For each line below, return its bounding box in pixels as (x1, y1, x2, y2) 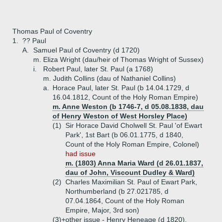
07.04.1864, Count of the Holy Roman (65, 197, 184, 205)
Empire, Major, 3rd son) (65, 206, 139, 214)
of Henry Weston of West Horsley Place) (53, 112, 187, 120)
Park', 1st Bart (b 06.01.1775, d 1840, (65, 131, 183, 139)
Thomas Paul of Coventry (12, 27, 92, 35)
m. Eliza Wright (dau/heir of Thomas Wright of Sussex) (33, 55, 204, 63)
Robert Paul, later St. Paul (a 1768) (43, 65, 153, 73)
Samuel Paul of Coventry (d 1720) (33, 46, 140, 54)
